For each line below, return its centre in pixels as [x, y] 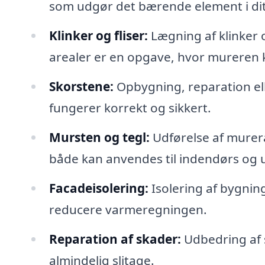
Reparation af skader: [115, 239]
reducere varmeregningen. [128, 209]
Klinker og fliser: [98, 36]
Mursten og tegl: [99, 137]
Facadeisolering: [98, 188]
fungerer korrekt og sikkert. [130, 107]
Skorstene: [81, 86]
